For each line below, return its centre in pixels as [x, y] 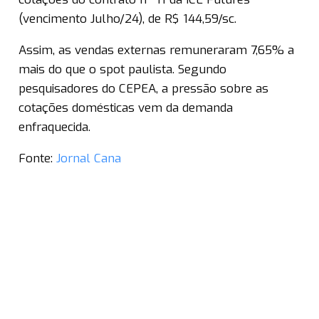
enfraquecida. [54, 127]
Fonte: [37, 159]
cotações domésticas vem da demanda [126, 108]
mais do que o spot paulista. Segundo [122, 70]
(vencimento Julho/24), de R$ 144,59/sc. [127, 19]
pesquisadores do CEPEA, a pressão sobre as [143, 89]
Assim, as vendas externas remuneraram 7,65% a [156, 51]
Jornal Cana [89, 159]
